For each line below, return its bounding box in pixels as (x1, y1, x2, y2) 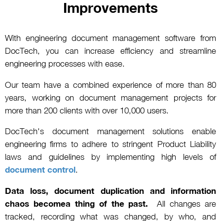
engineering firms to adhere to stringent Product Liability (5, 139, 216, 149)
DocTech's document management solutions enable (5, 126, 216, 137)
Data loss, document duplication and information (5, 186, 216, 196)
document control (5, 165, 75, 175)
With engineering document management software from (5, 33, 216, 43)
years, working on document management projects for (5, 92, 216, 103)
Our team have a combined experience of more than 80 (5, 79, 216, 90)
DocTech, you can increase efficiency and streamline (5, 45, 216, 56)
